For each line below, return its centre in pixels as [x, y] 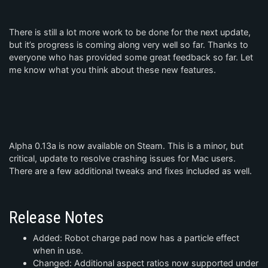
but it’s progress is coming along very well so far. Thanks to [129, 44]
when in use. [58, 250]
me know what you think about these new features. [112, 69]
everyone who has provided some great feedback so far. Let [131, 57]
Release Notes [57, 217]
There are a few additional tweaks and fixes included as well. [130, 170]
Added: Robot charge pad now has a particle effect [136, 237]
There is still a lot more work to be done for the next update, [130, 32]
